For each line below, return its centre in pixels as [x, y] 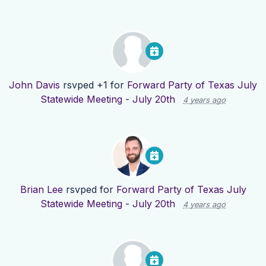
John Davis [34, 85]
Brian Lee [41, 190]
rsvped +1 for [94, 85]
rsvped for [89, 190]
